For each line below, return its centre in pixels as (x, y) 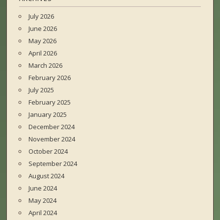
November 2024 (52, 139)
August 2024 (47, 176)
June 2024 (43, 188)
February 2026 (50, 78)
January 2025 (48, 115)
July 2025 (41, 90)
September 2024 (53, 164)
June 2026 (43, 29)
